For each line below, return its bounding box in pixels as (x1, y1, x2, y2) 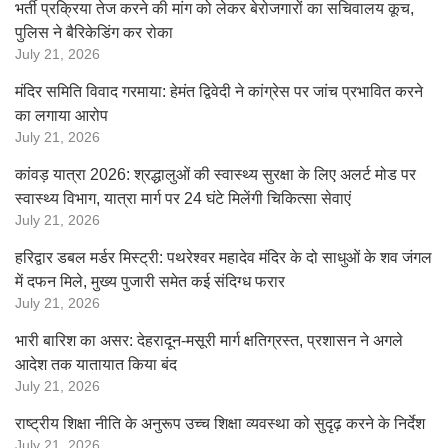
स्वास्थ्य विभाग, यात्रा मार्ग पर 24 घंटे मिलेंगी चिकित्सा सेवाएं (15, 190, 351, 207)
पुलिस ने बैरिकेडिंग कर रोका (15, 24, 173, 41)
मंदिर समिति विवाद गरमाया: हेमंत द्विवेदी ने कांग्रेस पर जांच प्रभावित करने (15, 83, 423, 100)
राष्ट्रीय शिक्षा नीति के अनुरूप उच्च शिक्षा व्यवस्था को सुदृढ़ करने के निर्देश (15, 415, 425, 432)
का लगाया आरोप (15, 107, 108, 124)
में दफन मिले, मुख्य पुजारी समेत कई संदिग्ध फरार (15, 273, 285, 290)
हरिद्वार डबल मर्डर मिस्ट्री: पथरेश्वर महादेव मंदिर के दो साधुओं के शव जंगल (15, 249, 432, 266)
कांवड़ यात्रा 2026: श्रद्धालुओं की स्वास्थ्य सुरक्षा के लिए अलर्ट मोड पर (15, 166, 416, 183)
